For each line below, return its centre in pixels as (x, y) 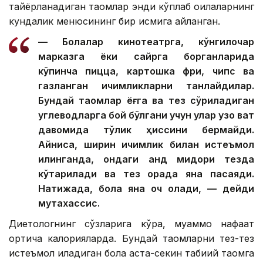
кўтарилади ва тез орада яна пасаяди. (146, 174)
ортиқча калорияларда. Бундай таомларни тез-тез (131, 239)
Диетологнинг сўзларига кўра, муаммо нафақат (131, 224)
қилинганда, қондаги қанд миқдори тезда (146, 159)
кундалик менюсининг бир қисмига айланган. (114, 21)
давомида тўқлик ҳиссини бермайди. (146, 130)
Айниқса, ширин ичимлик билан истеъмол (146, 145)
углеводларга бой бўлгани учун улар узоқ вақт (146, 115)
